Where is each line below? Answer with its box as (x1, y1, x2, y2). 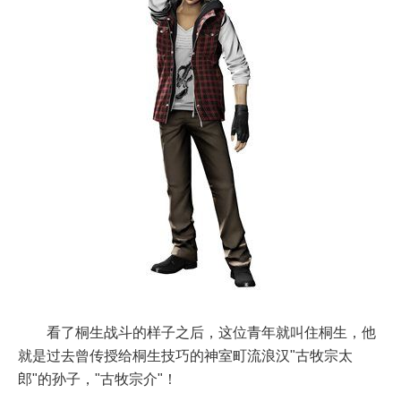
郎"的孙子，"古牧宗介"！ (18, 371, 177, 388)
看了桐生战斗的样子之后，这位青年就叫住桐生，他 (47, 325, 376, 341)
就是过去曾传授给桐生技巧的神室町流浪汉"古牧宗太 (18, 348, 353, 364)
